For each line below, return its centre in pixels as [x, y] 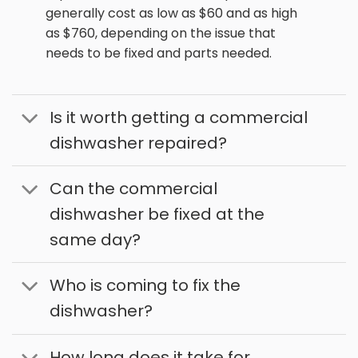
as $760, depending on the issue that [161, 33]
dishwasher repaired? [138, 143]
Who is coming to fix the [145, 286]
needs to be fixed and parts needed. [159, 53]
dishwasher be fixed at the [157, 215]
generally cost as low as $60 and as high [172, 13]
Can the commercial [133, 189]
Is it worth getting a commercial [178, 117]
